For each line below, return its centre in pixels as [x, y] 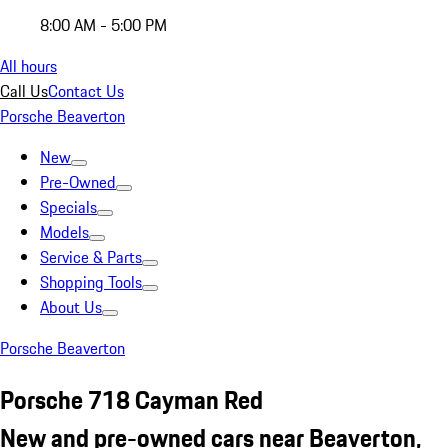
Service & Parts [91, 257]
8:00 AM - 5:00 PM [103, 25]
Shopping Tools [91, 282]
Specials [68, 207]
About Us [71, 307]
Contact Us [86, 91]
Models [64, 232]
